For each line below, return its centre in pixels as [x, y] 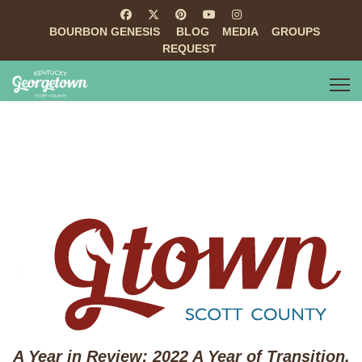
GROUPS [295, 32]
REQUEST [189, 48]
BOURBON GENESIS [104, 32]
